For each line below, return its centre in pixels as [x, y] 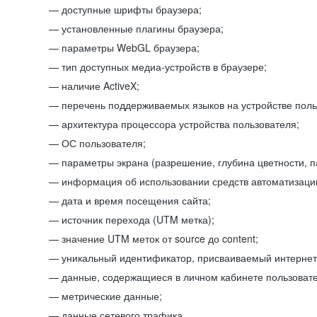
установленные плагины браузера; [143, 28]
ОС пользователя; [104, 143]
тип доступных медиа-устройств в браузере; [164, 67]
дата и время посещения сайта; [136, 200]
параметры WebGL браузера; [131, 47]
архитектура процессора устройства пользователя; [180, 124]
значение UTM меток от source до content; [160, 238]
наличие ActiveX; [100, 86]
